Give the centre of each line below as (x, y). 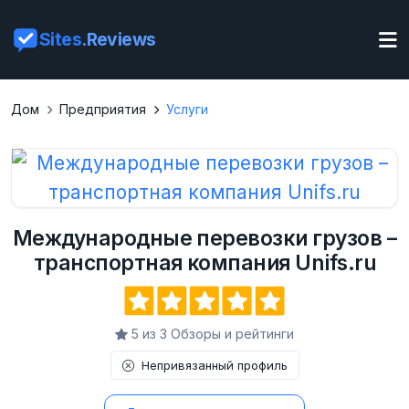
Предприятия (103, 109)
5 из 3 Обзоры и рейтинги (213, 334)
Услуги (187, 109)
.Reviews (119, 39)
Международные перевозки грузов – (204, 238)
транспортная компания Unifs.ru (204, 263)
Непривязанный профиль (214, 365)
